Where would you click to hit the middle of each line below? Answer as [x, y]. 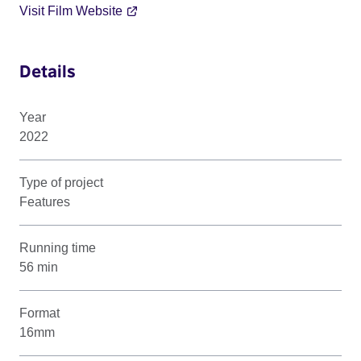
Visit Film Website [71, 10]
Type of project [61, 182]
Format [39, 313]
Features [45, 201]
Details [48, 71]
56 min [39, 267]
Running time [58, 247]
